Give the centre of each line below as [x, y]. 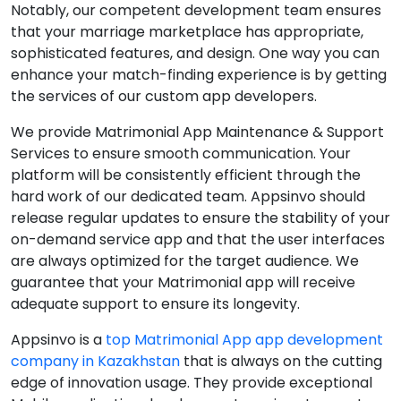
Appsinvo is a [58, 340]
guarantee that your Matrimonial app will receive [183, 282]
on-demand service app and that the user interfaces [198, 239]
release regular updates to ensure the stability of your [200, 218]
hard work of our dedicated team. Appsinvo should [188, 196]
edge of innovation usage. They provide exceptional [192, 383]
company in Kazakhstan [95, 361]
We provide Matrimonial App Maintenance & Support [197, 132]
